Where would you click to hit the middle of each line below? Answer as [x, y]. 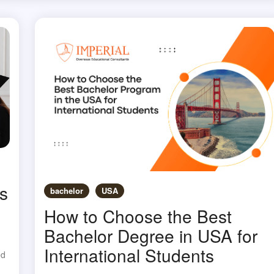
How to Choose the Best [138, 216]
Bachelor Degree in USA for [151, 236]
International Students [129, 255]
